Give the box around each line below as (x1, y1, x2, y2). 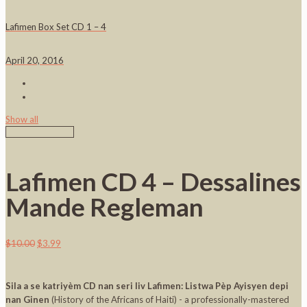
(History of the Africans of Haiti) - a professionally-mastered (49, 293, 289, 305)
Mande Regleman (5, 191, 204, 222)
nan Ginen (5, 293, 49, 305)
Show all (5, 114, 38, 125)
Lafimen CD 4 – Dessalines (5, 165, 301, 197)
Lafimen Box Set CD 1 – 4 (5, 21, 106, 32)
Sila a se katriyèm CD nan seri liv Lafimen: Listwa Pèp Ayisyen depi (5, 280, 288, 291)
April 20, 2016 (5, 55, 64, 66)
